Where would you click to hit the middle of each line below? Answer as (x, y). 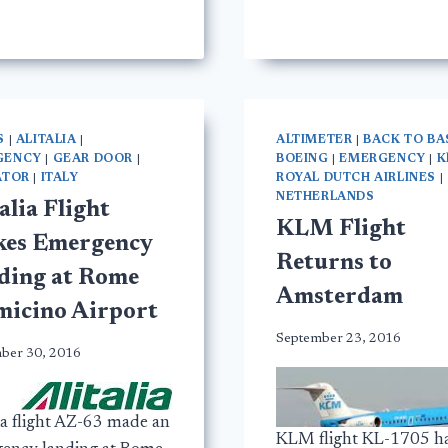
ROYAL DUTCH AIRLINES (356, 178)
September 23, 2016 (338, 338)
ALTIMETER (314, 140)
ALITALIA (46, 140)
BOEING (302, 159)
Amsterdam (339, 298)
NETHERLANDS (325, 197)
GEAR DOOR (93, 159)
